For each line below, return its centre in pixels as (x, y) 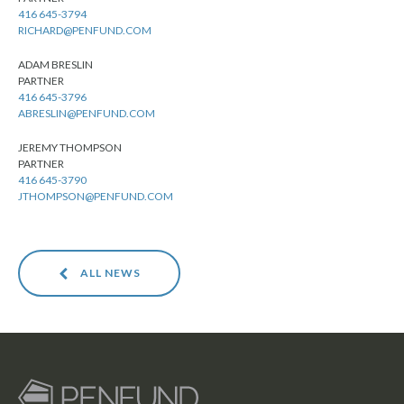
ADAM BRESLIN (55, 64)
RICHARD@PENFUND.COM (85, 30)
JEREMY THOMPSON (70, 147)
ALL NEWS (109, 273)
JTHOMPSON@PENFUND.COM (96, 196)
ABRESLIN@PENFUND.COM (87, 113)
